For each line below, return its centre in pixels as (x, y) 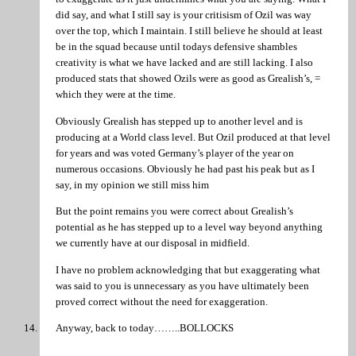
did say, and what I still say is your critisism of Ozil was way (184, 15)
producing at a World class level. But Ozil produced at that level (193, 137)
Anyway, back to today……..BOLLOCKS (145, 328)
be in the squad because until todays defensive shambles (176, 47)
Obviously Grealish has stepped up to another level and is (179, 121)
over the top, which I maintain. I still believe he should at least (189, 31)
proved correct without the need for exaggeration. (162, 301)
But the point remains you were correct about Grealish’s (174, 211)
